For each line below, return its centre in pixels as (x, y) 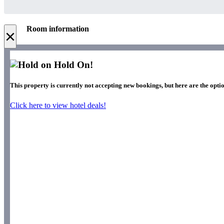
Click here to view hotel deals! (58, 105)
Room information (58, 29)
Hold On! (72, 65)
